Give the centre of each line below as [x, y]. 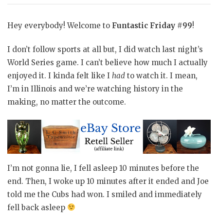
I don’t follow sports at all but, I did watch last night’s [105, 50]
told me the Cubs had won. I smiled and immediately [105, 194]
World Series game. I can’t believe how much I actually [108, 63]
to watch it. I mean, [161, 76]
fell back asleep [37, 207]
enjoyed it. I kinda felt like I [60, 76]
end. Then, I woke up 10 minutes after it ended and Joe [108, 181]
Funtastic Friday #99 [152, 25]
